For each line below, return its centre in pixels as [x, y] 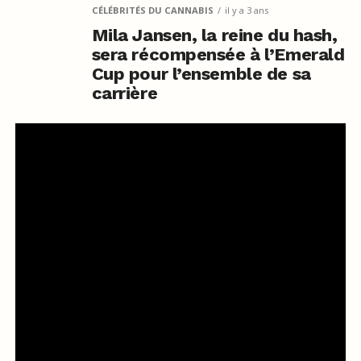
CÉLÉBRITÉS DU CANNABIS [152, 10]
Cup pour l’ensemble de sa [201, 73]
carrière [124, 93]
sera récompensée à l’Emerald [218, 54]
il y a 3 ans [246, 10]
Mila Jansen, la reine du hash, [214, 35]
